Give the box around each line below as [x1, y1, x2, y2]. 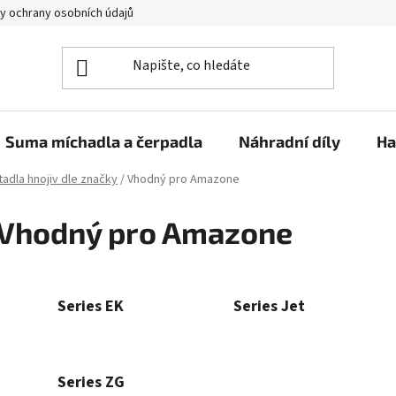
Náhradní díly [239, 132, 340, 151]
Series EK [57, 294, 124, 317]
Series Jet [233, 294, 306, 317]
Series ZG [57, 370, 125, 393]
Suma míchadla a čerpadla [5, 132, 202, 151]
